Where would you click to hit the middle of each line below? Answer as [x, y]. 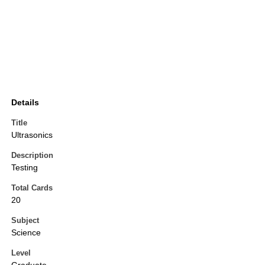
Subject [25, 221]
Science [26, 233]
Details [25, 103]
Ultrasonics [32, 135]
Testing [25, 168]
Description [32, 156]
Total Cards [32, 188]
